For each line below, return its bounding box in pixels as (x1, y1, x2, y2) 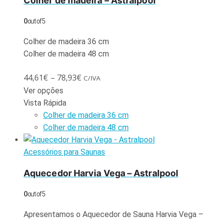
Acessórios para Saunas (24, 147, 105, 157)
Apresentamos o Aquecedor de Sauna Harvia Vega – (24, 209, 203, 219)
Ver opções (24, 85, 63, 95)
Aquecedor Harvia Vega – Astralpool (24, 167, 179, 178)
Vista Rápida (24, 98, 66, 108)
